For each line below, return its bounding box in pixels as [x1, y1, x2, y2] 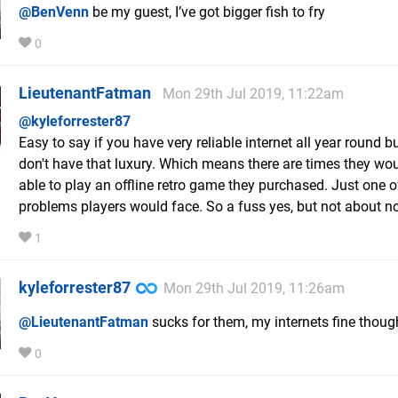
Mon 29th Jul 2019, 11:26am [163, 280, 345, 298]
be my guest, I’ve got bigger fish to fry [89, 4, 325, 21]
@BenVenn [19, 4, 89, 21]
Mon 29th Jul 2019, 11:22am [163, 85, 344, 103]
